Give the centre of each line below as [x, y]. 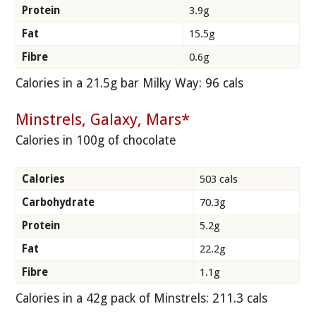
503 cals [219, 180]
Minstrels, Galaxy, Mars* [103, 120]
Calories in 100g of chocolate [96, 140]
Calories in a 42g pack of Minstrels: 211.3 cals [142, 299]
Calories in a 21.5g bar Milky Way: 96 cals [130, 83]
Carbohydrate [58, 203]
